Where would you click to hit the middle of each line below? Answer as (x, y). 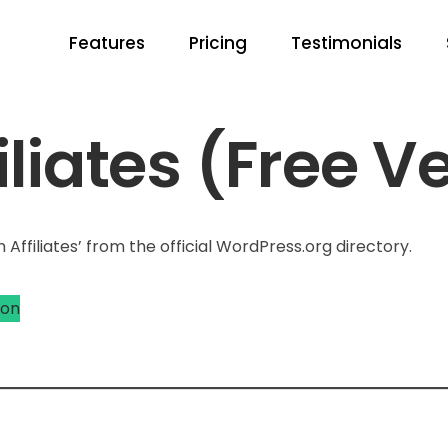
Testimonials (346, 43)
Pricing (218, 43)
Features (107, 43)
